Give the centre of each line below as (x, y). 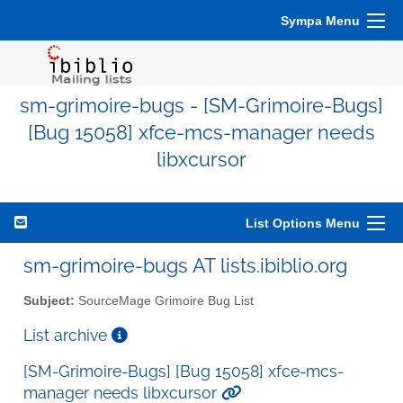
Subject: (49, 300)
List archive (67, 335)
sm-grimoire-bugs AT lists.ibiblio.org (185, 265)
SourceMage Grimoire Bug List (164, 300)
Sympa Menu (320, 21)
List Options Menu (303, 223)
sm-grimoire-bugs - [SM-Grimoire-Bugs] (201, 106)
